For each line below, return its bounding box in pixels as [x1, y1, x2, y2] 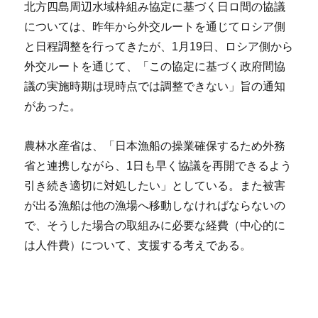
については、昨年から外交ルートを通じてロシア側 [24, 21, 286, 33]
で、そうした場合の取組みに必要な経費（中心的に [24, 219, 286, 232]
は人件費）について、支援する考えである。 [24, 239, 252, 252]
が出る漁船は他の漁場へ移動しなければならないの [24, 199, 286, 212]
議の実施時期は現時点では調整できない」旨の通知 [24, 80, 286, 93]
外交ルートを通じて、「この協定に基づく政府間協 [24, 60, 286, 73]
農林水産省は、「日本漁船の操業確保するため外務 [24, 140, 286, 153]
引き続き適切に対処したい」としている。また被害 [24, 180, 286, 192]
